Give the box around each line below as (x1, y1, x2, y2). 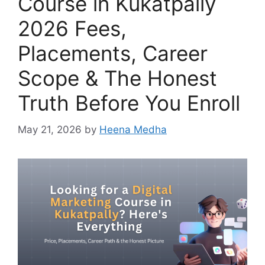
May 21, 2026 (18, 123, 82, 135)
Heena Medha (99, 123, 167, 135)
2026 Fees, (18, 16, 127, 41)
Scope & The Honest (18, 66, 217, 91)
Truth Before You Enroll (18, 91, 240, 115)
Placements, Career (18, 41, 208, 66)
